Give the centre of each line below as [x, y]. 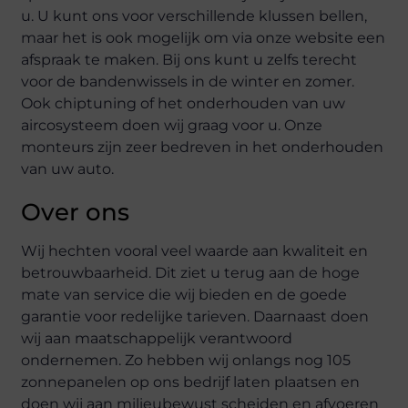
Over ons [76, 212]
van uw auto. [70, 169]
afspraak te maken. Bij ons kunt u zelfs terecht [189, 60]
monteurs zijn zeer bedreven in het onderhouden [203, 147]
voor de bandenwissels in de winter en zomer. [188, 82]
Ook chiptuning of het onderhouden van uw [184, 103]
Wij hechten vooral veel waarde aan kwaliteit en [195, 251]
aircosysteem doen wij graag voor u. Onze [172, 125]
